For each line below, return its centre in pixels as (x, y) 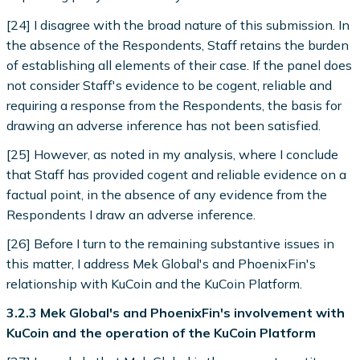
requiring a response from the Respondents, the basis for (174, 105)
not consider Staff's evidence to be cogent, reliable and (170, 85)
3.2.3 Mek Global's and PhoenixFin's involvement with (176, 313)
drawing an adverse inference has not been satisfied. (164, 125)
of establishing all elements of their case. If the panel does (180, 65)
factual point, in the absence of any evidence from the (167, 194)
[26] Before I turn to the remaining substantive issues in (171, 244)
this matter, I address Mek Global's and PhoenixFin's (162, 264)
